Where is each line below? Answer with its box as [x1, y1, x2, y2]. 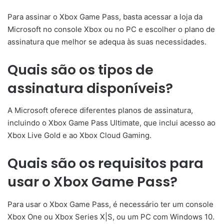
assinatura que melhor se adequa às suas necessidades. [7, 36, 206, 46]
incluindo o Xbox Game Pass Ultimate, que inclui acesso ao [7, 118, 215, 128]
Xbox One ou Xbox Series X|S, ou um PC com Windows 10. [7, 211, 214, 221]
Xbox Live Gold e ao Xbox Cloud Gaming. [7, 130, 151, 140]
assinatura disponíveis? [7, 78, 173, 97]
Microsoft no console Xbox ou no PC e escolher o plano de [7, 24, 215, 34]
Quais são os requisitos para [7, 154, 203, 173]
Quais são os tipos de [7, 60, 153, 79]
